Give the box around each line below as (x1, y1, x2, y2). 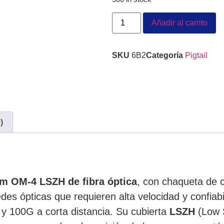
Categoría (146, 50, 183, 59)
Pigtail (185, 50, 207, 59)
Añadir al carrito (151, 18, 208, 27)
